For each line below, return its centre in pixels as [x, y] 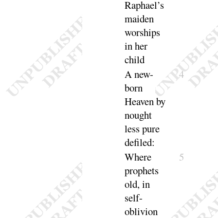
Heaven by [145, 101]
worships [143, 32]
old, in [137, 184]
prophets [142, 171]
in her [136, 46]
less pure [142, 129]
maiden [139, 19]
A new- [139, 74]
